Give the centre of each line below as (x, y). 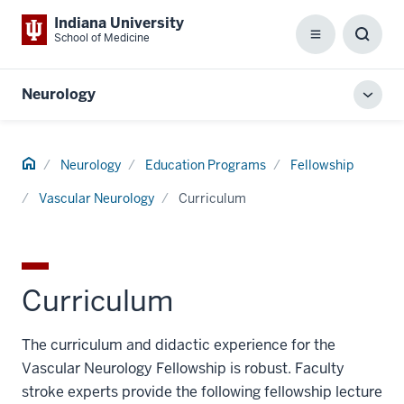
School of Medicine (102, 38)
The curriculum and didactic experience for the (179, 345)
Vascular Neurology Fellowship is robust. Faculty (183, 368)
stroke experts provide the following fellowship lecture (202, 392)
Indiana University (119, 23)
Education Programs (206, 165)
